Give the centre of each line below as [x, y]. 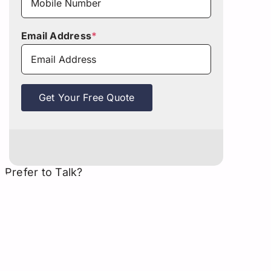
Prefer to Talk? [44, 172]
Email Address [57, 35]
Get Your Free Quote [87, 97]
